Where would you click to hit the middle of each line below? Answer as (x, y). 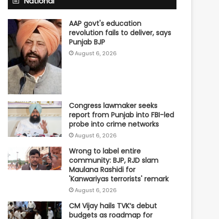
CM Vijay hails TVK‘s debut (113, 206)
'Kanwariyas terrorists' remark (119, 179)
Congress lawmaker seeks (113, 106)
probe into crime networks (114, 124)
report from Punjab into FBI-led (122, 115)
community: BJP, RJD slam (114, 161)
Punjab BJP (87, 42)
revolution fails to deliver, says (120, 33)
